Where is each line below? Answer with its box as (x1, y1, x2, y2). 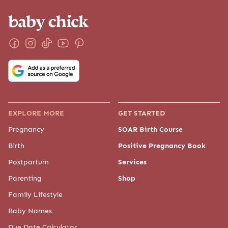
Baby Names (8, 206, 52, 215)
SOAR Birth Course (118, 125, 183, 133)
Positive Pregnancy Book (118, 141, 206, 150)
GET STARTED (118, 108, 165, 117)
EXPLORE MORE (8, 108, 64, 117)
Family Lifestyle (8, 190, 63, 198)
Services (118, 157, 147, 166)
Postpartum (8, 157, 49, 166)
